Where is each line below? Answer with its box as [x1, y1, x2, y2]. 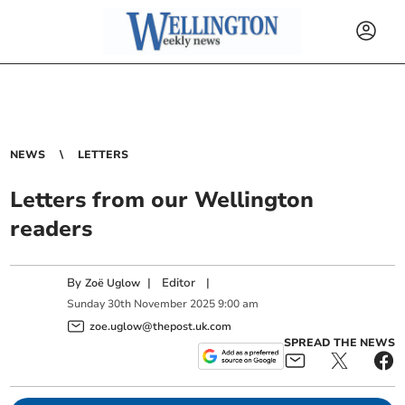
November [134, 297, 188, 312]
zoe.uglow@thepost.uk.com [89, 318, 232, 334]
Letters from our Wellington [10, 185, 315, 214]
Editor [162, 275, 196, 291]
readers [10, 214, 93, 243]
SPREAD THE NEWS [283, 334, 395, 350]
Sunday [67, 297, 106, 312]
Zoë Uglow [85, 276, 141, 290]
